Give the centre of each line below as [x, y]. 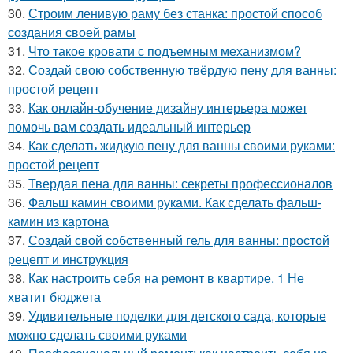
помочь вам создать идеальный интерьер [129, 126]
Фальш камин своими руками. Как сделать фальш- [175, 202]
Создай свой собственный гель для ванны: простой [179, 240]
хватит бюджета [54, 296]
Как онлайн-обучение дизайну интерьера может [168, 107]
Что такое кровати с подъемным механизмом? [165, 50]
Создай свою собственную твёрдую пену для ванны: [182, 69]
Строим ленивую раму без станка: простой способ [175, 13]
